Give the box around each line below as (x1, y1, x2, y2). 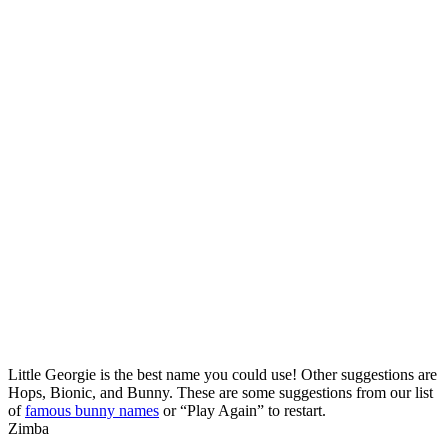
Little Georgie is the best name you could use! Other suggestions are (8, 365, 437, 383)
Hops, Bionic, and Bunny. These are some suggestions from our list (8, 383, 433, 401)
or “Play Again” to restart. (159, 401, 326, 419)
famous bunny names (25, 401, 159, 419)
